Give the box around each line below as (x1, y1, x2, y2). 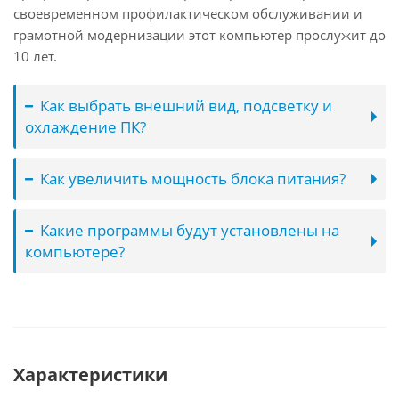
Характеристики (13, 362, 167, 387)
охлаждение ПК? (25, 117, 146, 137)
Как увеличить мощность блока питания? (40, 168, 346, 189)
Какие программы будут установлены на (40, 220, 339, 240)
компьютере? (25, 241, 125, 262)
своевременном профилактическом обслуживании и (13, 4, 362, 22)
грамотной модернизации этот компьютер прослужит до (13, 26, 386, 44)
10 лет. (13, 47, 57, 65)
